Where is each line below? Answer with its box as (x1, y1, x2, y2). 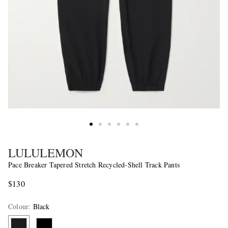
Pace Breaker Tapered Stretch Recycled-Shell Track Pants (8, 159, 180, 169)
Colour (8, 201, 29, 211)
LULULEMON (8, 144, 83, 161)
